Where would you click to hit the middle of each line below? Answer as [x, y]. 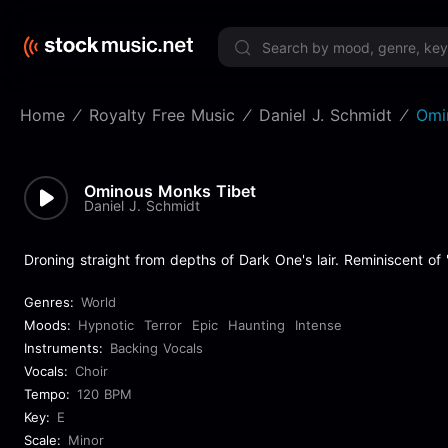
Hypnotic [106, 325]
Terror [163, 325]
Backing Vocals [156, 348]
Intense [318, 325]
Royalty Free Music [162, 115]
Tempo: [47, 394]
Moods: [47, 325]
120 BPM [104, 394]
